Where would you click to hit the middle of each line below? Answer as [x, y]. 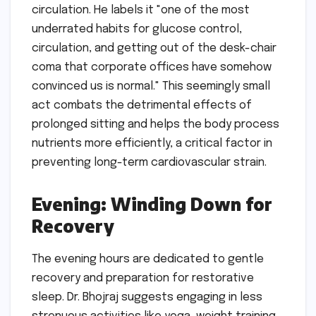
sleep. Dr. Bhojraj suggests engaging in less [147, 297]
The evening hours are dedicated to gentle [148, 259]
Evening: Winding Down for [152, 204]
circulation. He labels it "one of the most [141, 11]
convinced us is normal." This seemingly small [151, 87]
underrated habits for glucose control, [137, 30]
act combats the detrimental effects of [142, 106]
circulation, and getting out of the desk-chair [154, 49]
